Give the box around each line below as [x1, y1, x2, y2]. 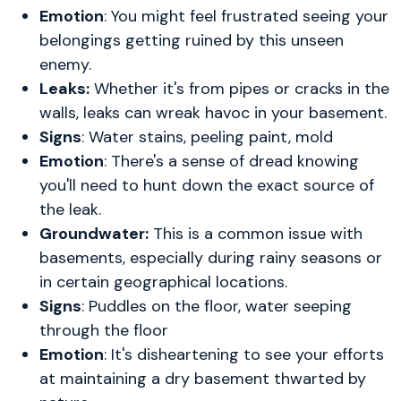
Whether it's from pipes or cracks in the [90, 77, 389, 99]
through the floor [39, 319, 168, 341]
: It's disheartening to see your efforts [104, 343, 384, 365]
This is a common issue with [149, 222, 363, 244]
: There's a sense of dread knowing [104, 149, 359, 172]
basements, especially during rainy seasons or [39, 246, 382, 269]
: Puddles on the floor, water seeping [81, 294, 352, 317]
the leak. [39, 198, 101, 220]
